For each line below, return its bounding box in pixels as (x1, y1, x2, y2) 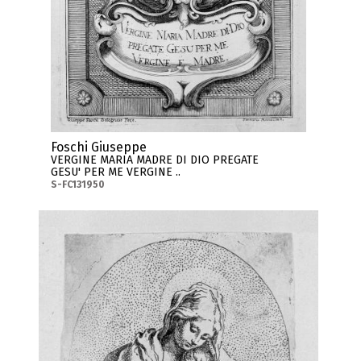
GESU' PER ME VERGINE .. (51, 165, 181, 180)
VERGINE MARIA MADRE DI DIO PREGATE (51, 153, 259, 168)
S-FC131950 (51, 179, 106, 191)
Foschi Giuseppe (51, 139, 147, 156)
